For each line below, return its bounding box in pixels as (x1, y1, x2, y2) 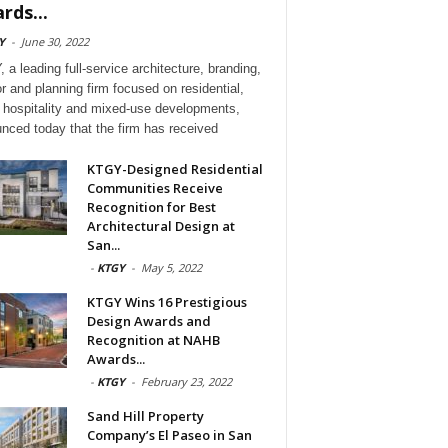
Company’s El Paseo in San (86, 426, 252, 445)
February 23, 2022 (140, 374, 232, 390)
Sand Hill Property (86, 407, 204, 426)
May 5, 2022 (140, 260, 202, 276)
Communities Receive (86, 179, 223, 198)
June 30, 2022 (20, 34, 89, 50)
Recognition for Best (86, 198, 216, 217)
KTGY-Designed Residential (86, 160, 263, 179)
